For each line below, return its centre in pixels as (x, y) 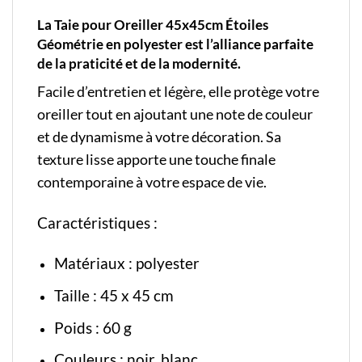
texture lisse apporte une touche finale (156, 159)
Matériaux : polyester (126, 263)
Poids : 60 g (93, 327)
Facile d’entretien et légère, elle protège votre (178, 91)
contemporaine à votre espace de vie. (152, 182)
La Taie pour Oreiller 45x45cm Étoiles (153, 25)
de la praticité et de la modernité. (139, 64)
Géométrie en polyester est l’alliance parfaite (175, 44)
